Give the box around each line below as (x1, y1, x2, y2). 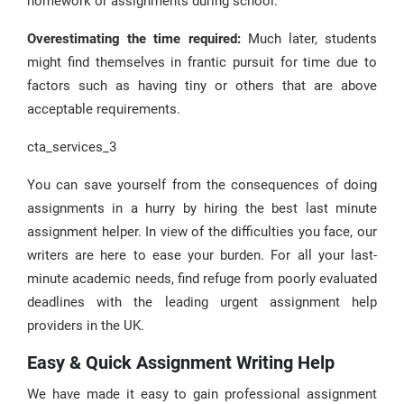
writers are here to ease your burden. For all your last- (27, 247, 377, 263)
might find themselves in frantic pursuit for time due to (27, 54, 377, 70)
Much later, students (240, 31, 377, 47)
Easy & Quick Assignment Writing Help (27, 352, 335, 373)
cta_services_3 (27, 139, 116, 155)
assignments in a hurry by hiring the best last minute (27, 200, 377, 216)
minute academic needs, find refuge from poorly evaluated (27, 271, 377, 287)
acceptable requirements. (27, 101, 180, 117)
